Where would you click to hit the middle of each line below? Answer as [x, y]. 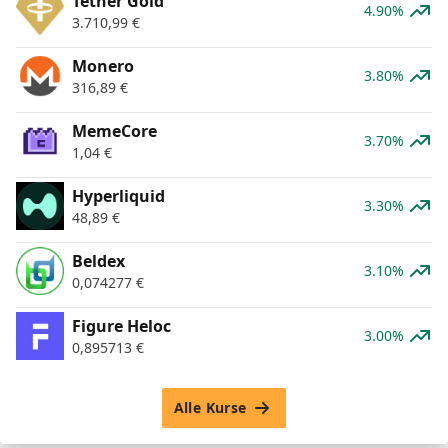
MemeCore [114, 131]
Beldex [98, 261]
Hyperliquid [118, 196]
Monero [103, 66]
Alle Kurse [210, 408]
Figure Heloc [121, 326]
